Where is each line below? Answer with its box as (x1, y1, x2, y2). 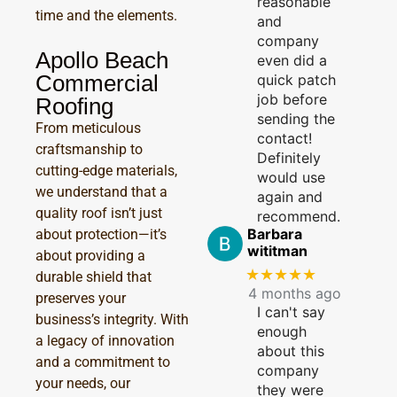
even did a (257, 51, 327, 69)
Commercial (35, 69, 159, 97)
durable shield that (35, 268, 152, 285)
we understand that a (35, 183, 167, 200)
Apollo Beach (35, 46, 168, 74)
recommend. (257, 206, 340, 225)
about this (257, 342, 324, 361)
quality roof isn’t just (35, 204, 162, 222)
